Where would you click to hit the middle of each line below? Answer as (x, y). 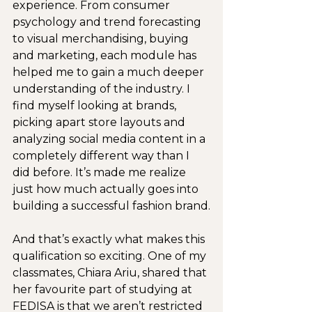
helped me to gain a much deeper (110, 72)
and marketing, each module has (106, 55)
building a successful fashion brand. (111, 205)
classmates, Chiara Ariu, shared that (111, 272)
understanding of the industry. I (103, 88)
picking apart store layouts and (100, 122)
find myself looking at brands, (96, 105)
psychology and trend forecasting (108, 22)
